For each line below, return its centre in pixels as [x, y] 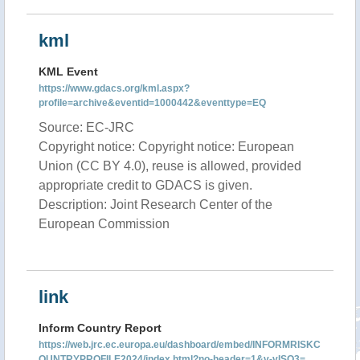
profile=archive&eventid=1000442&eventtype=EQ [152, 103]
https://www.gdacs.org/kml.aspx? [114, 88]
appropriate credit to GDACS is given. [145, 185]
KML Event [68, 72]
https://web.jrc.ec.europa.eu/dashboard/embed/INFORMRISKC [180, 345]
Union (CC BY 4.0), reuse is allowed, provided [170, 166]
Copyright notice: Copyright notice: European [166, 147]
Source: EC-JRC [86, 127]
